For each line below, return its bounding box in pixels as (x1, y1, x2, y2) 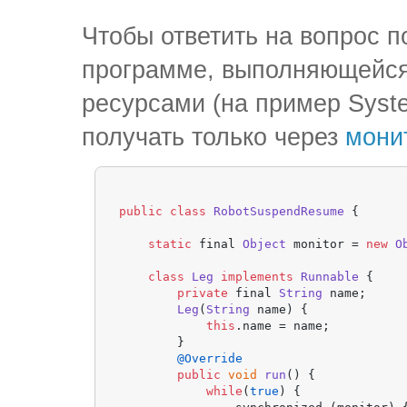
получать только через (82, 123, 345, 151)
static (148, 236, 193, 251)
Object (243, 236, 287, 251)
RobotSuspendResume (213, 203, 345, 218)
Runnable (301, 269, 360, 283)
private (177, 285, 229, 300)
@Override (177, 351, 243, 365)
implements (221, 269, 294, 283)
